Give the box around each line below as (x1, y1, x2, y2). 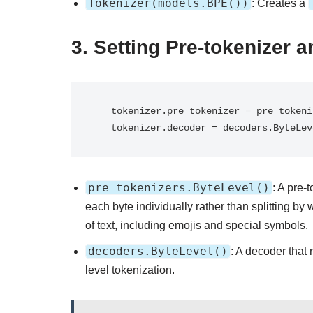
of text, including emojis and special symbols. (85, 219, 308, 231)
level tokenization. (85, 264, 175, 276)
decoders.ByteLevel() (88, 245, 228, 258)
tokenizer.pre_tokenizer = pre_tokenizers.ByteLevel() (94, 105, 111, 117)
